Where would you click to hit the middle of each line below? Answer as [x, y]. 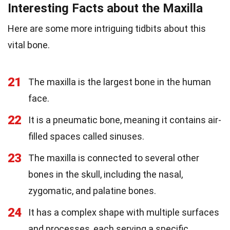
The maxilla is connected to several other [114, 158]
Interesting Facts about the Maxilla [105, 8]
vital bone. [29, 45]
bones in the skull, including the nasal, [106, 175]
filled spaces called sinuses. [86, 137]
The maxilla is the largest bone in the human [120, 82]
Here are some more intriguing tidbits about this [107, 29]
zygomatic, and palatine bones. [92, 191]
